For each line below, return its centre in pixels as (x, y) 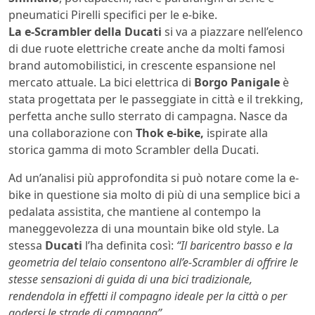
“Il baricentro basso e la (234, 246)
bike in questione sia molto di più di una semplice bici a (154, 195)
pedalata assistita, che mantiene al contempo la (135, 212)
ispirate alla (236, 133)
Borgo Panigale (237, 83)
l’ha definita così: (129, 246)
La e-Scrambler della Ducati (85, 32)
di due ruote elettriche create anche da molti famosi (147, 49)
